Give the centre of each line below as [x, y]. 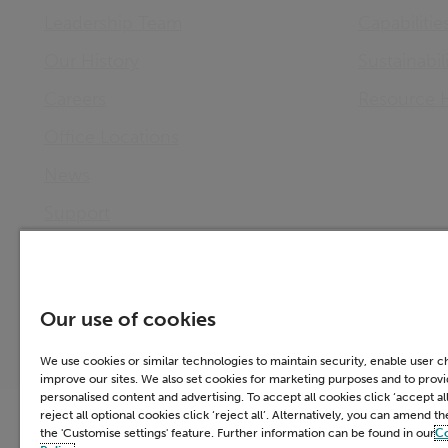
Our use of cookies [128, 319]
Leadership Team [113, 23]
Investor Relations [116, 251]
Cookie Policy [328, 414]
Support [77, 213]
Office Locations [111, 137]
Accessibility [216, 414]
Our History [91, 61]
